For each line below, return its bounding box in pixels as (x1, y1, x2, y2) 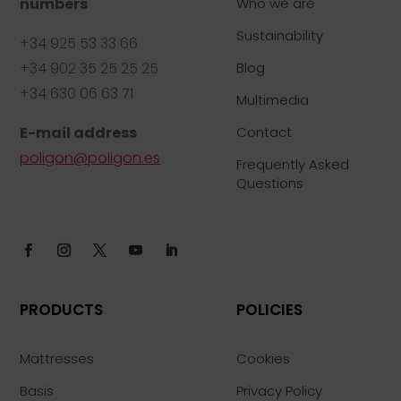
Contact (236, 123, 293, 142)
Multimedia (236, 90, 310, 110)
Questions (236, 174, 304, 193)
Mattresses (20, 349, 95, 369)
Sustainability (236, 26, 324, 46)
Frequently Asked (236, 155, 350, 175)
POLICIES (236, 299, 303, 321)
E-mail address (20, 123, 138, 144)
